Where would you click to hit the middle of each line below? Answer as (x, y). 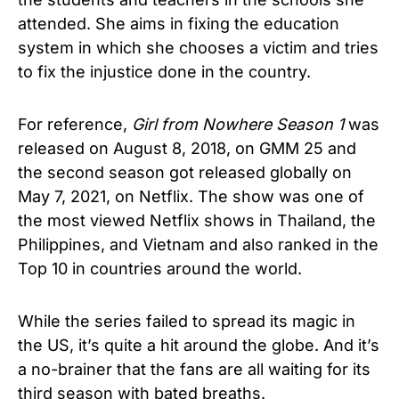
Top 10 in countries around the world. (160, 269)
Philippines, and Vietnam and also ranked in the (198, 244)
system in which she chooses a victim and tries (198, 48)
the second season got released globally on (185, 172)
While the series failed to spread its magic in (187, 321)
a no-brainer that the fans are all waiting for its (194, 369)
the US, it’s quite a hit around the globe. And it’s (199, 345)
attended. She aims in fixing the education (179, 24)
